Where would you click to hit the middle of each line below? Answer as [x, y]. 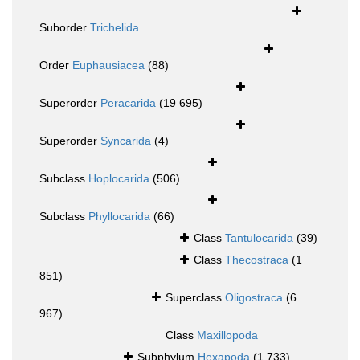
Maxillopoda [227, 335]
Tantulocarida [259, 238]
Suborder [65, 28]
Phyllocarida [119, 217]
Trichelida [115, 28]
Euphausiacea [108, 65]
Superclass [195, 298]
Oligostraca [254, 298]
